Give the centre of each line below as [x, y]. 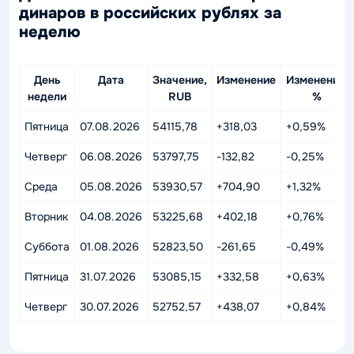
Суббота [47, 246]
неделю [50, 32]
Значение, [180, 79]
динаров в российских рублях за [150, 13]
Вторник [46, 216]
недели [47, 96]
